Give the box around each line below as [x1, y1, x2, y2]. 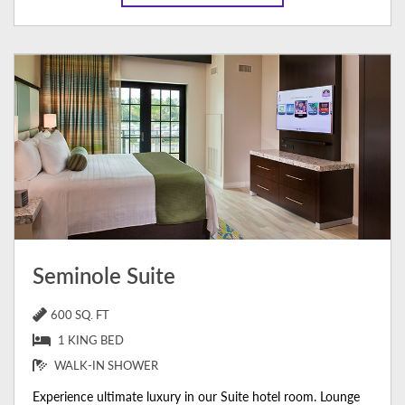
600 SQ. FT [51, 306, 109, 324]
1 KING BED [58, 332, 124, 349]
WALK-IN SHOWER [54, 357, 158, 374]
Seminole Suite [33, 259, 175, 291]
